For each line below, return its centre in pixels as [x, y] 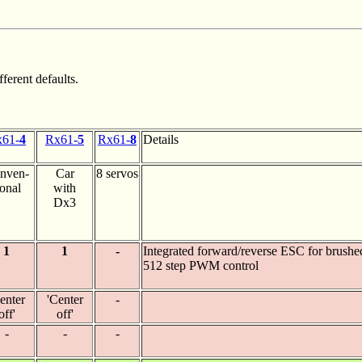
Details [161, 139]
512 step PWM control [201, 265]
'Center [65, 299]
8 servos [117, 173]
